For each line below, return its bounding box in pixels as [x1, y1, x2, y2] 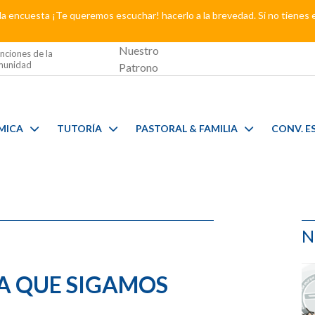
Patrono [119, 60, 159, 74]
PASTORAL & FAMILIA [135, 122, 238, 134]
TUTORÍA [56, 122, 102, 134]
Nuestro [119, 43, 160, 57]
